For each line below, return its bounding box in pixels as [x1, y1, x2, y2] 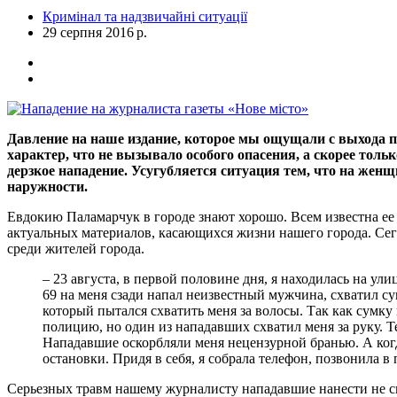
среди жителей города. [7, 240, 144, 256]
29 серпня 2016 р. [43, 24, 147, 40]
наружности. [7, 178, 88, 194]
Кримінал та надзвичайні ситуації [43, 8, 247, 24]
